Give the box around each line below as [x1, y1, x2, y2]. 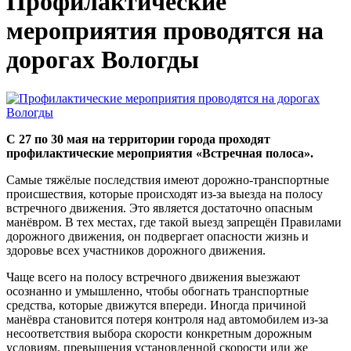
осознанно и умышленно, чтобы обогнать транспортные [6, 284, 309, 298]
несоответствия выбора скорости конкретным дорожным [6, 326, 312, 340]
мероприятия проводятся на [6, 16, 324, 45]
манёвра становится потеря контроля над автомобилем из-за [6, 312, 328, 326]
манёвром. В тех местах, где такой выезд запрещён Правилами [6, 215, 342, 229]
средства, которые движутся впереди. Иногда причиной [6, 298, 306, 312]
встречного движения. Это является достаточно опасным [6, 201, 313, 215]
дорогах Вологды [6, 45, 199, 74]
